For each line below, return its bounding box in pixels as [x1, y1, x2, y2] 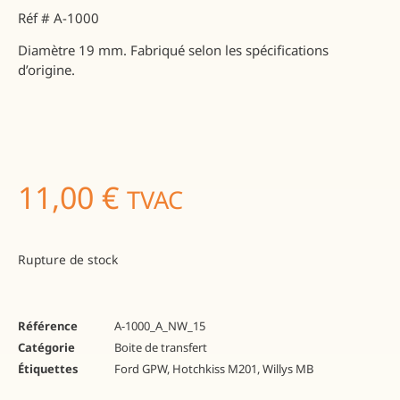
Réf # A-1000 [18, 8, 99, 27]
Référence [18, 317, 78, 334]
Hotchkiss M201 [172, 360, 257, 377]
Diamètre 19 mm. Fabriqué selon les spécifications [18, 40, 329, 59]
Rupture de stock [18, 251, 118, 269]
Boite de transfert [114, 338, 207, 355]
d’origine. [18, 60, 75, 79]
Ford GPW [114, 360, 167, 377]
